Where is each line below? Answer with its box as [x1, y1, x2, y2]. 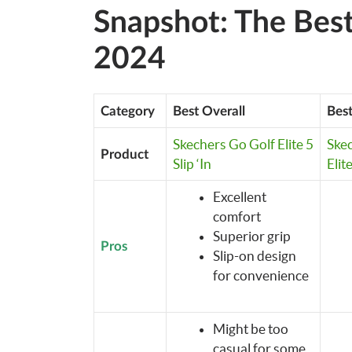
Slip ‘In [172, 156, 211, 171]
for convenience [212, 267, 309, 283]
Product [100, 147, 148, 161]
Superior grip [212, 228, 291, 244]
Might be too [212, 321, 288, 336]
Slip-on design [212, 247, 296, 263]
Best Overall [172, 104, 245, 118]
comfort [212, 208, 261, 224]
